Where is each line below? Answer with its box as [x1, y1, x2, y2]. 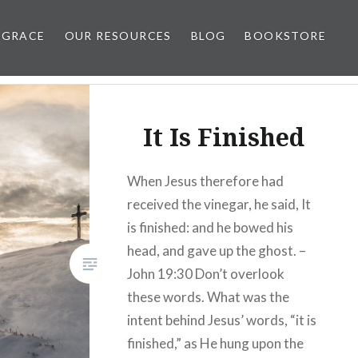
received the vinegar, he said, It [127, 195, 312, 213]
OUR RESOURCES [64, 29, 172, 42]
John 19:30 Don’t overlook [127, 265, 285, 282]
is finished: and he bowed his [127, 218, 294, 236]
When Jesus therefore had [127, 172, 284, 189]
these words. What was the [127, 288, 290, 305]
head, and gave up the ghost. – [127, 241, 307, 259]
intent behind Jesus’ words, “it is [127, 311, 317, 328]
